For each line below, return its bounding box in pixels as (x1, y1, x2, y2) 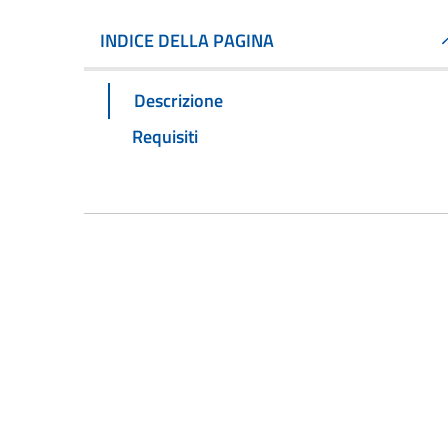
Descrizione (134, 86, 223, 114)
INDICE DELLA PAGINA (100, 27, 274, 54)
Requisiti (132, 122, 198, 150)
